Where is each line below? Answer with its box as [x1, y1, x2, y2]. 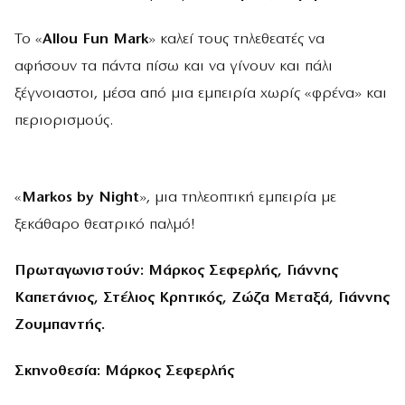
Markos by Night [22, 189, 139, 205]
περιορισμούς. [14, 113, 113, 129]
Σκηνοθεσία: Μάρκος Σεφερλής [14, 363, 234, 380]
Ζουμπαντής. [14, 316, 105, 333]
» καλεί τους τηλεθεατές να [148, 32, 325, 48]
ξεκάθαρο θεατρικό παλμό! [14, 216, 195, 232]
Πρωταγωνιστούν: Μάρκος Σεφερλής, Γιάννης [14, 262, 338, 278]
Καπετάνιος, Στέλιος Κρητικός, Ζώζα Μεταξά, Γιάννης [14, 289, 390, 306]
